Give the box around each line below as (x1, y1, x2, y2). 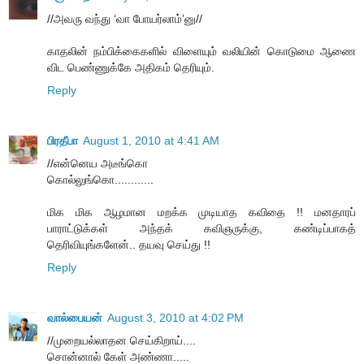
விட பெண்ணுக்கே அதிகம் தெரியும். (47, 60, 214, 74)
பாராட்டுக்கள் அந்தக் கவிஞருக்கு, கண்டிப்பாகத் (47, 221, 356, 235)
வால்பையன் (47, 310, 102, 324)
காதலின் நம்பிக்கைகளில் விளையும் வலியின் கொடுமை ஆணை (47, 44, 356, 58)
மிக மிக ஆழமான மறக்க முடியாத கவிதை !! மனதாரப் (47, 205, 356, 219)
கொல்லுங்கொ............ (47, 172, 154, 186)
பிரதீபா (47, 133, 78, 147)
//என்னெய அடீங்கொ (47, 156, 148, 170)
